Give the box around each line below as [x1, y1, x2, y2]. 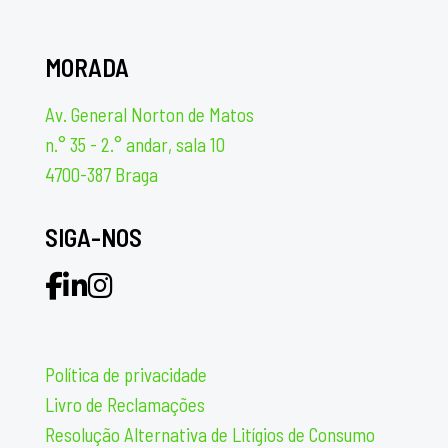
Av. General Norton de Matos [45, 103, 254, 126]
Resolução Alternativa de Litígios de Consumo [45, 423, 375, 446]
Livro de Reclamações [45, 393, 205, 416]
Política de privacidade [45, 363, 207, 386]
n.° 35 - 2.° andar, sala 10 [45, 133, 225, 156]
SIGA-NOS [45, 222, 142, 252]
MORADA [45, 52, 129, 82]
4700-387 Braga [45, 163, 158, 186]
